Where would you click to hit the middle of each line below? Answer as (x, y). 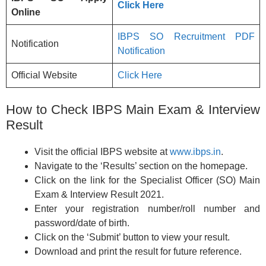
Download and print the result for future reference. (138, 251)
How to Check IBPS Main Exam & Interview (133, 109)
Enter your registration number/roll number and (147, 208)
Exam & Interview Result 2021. (99, 194)
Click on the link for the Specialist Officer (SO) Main (147, 180)
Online (26, 12)
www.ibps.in (195, 151)
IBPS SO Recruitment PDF (186, 36)
